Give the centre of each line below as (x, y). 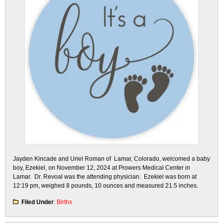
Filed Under (38, 202)
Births (64, 202)
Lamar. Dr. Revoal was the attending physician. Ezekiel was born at (105, 177)
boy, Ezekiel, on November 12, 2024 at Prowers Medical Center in (102, 168)
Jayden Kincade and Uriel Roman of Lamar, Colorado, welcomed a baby (111, 159)
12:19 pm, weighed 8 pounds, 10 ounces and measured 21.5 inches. (106, 186)
